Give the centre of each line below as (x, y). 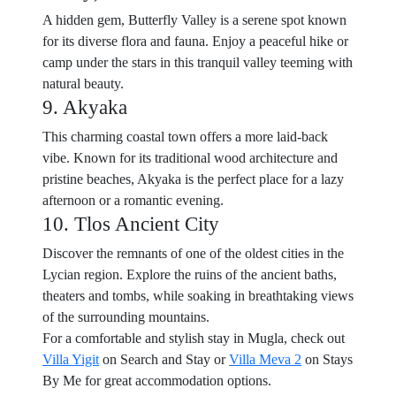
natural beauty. (83, 84)
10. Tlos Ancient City (131, 224)
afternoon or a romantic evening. (133, 200)
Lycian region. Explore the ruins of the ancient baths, (190, 274)
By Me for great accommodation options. (157, 381)
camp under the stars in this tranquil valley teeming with (198, 62)
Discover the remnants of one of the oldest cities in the (193, 253)
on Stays (327, 359)
